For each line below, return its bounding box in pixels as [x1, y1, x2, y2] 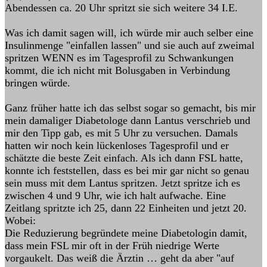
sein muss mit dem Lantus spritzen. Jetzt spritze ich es [5, 177, 240, 189]
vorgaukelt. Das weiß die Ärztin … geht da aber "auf [5, 252, 234, 264]
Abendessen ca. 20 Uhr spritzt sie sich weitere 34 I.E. [5, 2, 238, 14]
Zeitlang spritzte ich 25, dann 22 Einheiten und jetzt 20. [5, 202, 247, 214]
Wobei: [5, 215, 36, 226]
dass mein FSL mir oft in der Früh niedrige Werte [5, 240, 219, 252]
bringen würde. [5, 77, 70, 89]
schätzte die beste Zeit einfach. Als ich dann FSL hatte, [5, 152, 243, 164]
